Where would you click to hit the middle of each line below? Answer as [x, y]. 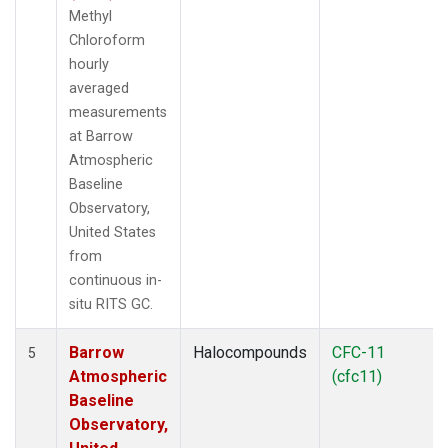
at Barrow [101, 136]
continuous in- [115, 280]
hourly [89, 64]
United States [112, 232]
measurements [118, 112]
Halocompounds [250, 352]
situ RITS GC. [111, 304]
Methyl [90, 16]
